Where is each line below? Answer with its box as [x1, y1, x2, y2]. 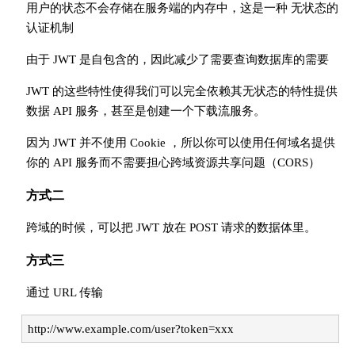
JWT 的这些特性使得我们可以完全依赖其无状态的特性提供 [25, 84, 338, 97]
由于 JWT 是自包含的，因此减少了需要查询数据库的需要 [25, 52, 329, 66]
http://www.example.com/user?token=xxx [28, 322, 234, 335]
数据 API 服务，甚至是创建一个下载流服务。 [25, 104, 265, 117]
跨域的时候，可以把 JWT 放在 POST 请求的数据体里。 [25, 220, 316, 234]
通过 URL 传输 [25, 285, 103, 299]
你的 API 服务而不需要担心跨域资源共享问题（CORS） [25, 155, 320, 169]
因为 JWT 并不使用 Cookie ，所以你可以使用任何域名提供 [25, 136, 335, 149]
